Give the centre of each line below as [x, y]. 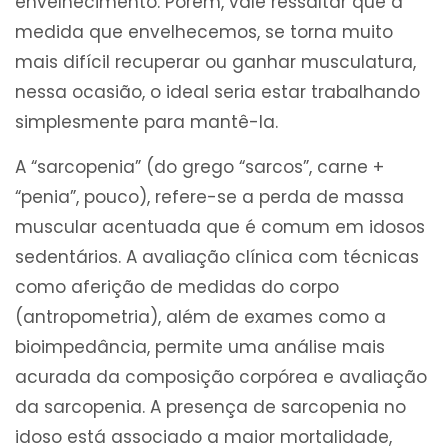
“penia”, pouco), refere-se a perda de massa [209, 197]
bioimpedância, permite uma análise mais [200, 347]
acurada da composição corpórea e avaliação [221, 377]
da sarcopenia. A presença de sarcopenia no [210, 407]
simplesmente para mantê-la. [146, 122]
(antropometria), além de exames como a [200, 317]
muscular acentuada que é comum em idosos [220, 227]
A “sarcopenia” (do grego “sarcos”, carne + [199, 167]
